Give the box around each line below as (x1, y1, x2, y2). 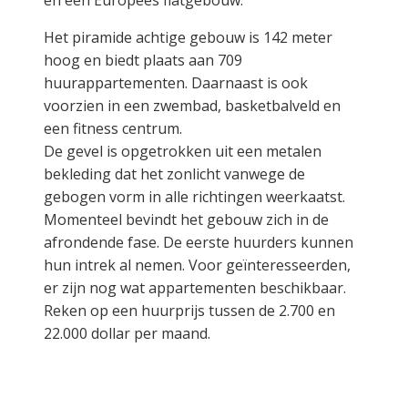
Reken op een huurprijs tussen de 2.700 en (44, 301, 335, 321)
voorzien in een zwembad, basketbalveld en (44, 96, 341, 116)
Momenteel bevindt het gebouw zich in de (44, 209, 329, 229)
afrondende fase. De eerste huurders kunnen (44, 232, 353, 252)
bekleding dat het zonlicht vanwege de (44, 164, 305, 184)
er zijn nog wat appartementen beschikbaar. (44, 278, 346, 298)
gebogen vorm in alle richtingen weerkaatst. (44, 187, 345, 207)
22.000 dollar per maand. (44, 323, 210, 343)
